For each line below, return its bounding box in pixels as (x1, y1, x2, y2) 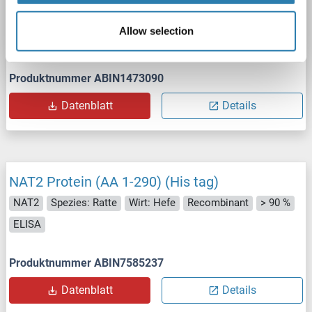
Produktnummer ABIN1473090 (9, 71, 164, 85)
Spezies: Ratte (51, 196, 117, 210)
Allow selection (118, 24, 194, 37)
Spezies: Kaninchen (51, 12, 141, 25)
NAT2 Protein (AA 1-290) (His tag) (9, 173, 219, 190)
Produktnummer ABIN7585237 (9, 256, 164, 270)
